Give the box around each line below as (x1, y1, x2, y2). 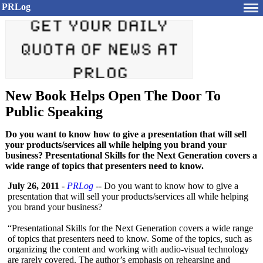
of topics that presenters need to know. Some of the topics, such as (8, 234, 252, 244)
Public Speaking (5, 104, 103, 119)
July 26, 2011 (8, 181, 59, 191)
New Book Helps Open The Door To (5, 88, 221, 103)
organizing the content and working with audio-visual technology (8, 244, 249, 254)
